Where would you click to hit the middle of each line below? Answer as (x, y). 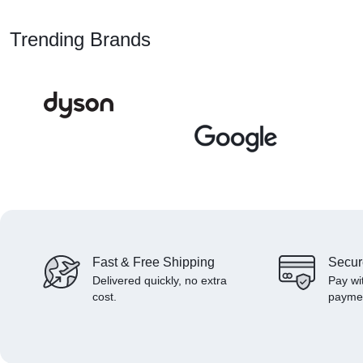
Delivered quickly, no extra (160, 281)
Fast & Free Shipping (154, 263)
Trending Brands (80, 40)
